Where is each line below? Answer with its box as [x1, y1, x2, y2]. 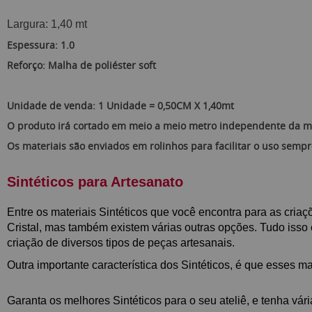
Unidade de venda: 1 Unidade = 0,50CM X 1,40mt [7, 99, 234, 112]
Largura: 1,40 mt [7, 18, 87, 30]
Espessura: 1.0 [7, 38, 75, 52]
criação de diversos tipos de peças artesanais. [7, 237, 237, 249]
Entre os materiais [7, 206, 99, 218]
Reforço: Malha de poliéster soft [7, 58, 156, 72]
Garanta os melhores [7, 295, 113, 306]
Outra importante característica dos [7, 259, 181, 271]
